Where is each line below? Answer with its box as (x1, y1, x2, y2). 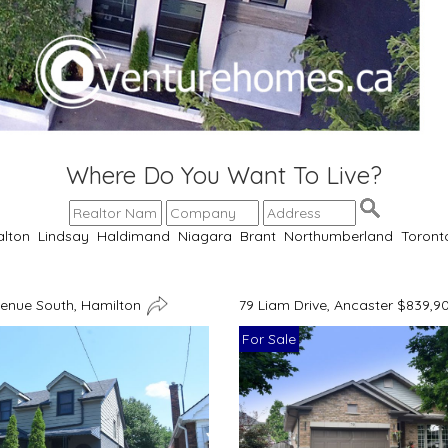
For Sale (242, 330, 296, 349)
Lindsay (38, 227, 89, 246)
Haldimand (97, 227, 170, 246)
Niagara (178, 227, 232, 246)
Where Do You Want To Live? (66, 160, 382, 191)
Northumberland (284, 227, 393, 246)
